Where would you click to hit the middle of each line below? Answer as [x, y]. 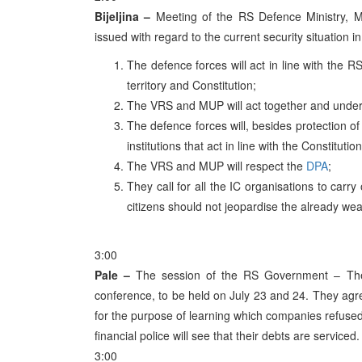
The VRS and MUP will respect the [217, 166]
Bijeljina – [123, 16]
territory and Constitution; [192, 85]
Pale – [113, 275]
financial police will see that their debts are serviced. [227, 335]
